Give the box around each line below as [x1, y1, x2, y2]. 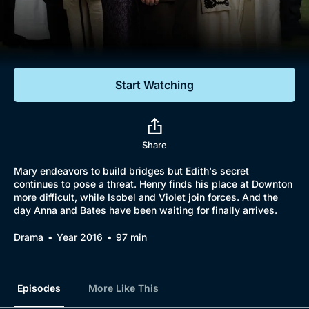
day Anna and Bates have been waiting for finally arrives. [14, 204, 277, 216]
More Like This [88, 282, 159, 294]
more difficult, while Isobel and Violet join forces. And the [14, 191, 278, 203]
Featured [17, 45, 71, 59]
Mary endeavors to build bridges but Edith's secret [14, 165, 249, 177]
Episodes [17, 282, 61, 294]
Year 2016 [57, 231, 103, 243]
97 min [116, 231, 147, 243]
